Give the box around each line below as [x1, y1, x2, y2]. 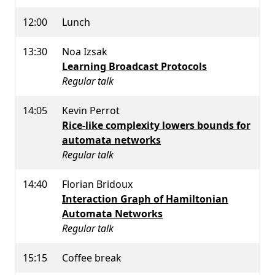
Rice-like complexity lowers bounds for [62, 118, 250, 133]
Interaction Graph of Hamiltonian [62, 192, 228, 206]
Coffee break [62, 251, 122, 265]
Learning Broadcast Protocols [62, 60, 207, 74]
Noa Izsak [62, 45, 107, 59]
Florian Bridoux [62, 177, 133, 192]
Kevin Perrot [62, 104, 120, 118]
